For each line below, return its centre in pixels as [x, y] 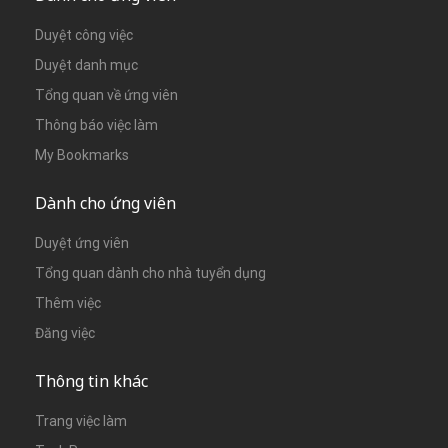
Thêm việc [68, 302]
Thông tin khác [91, 380]
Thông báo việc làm [96, 124]
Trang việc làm [81, 420]
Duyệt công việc [84, 34]
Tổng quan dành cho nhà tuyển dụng [150, 272]
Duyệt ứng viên [82, 242]
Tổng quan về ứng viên [106, 94]
